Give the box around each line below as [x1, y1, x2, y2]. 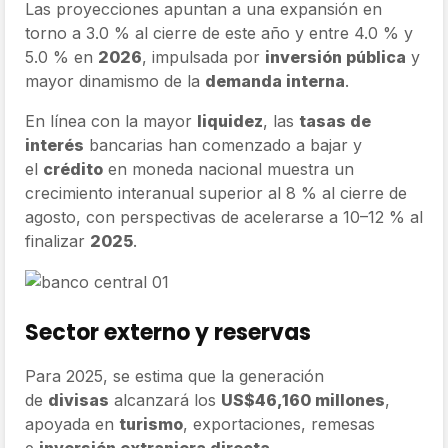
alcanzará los [109, 390, 221, 411]
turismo [119, 414, 183, 435]
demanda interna [205, 70, 345, 91]
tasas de [299, 110, 371, 131]
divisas [48, 390, 109, 411]
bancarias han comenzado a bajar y [84, 134, 362, 155]
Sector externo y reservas [25, 317, 311, 349]
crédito [43, 158, 103, 179]
